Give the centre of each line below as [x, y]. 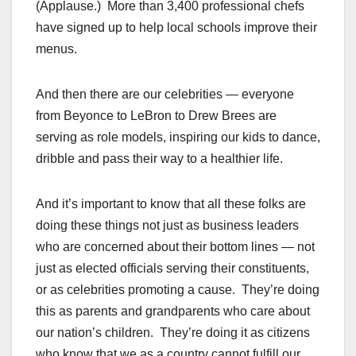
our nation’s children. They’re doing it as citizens [173, 333]
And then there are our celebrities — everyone [165, 95]
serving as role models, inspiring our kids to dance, [178, 137]
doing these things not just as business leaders [167, 226]
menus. [56, 49]
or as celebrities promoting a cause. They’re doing [178, 290]
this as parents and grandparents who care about [173, 311]
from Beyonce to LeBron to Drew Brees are [156, 116]
